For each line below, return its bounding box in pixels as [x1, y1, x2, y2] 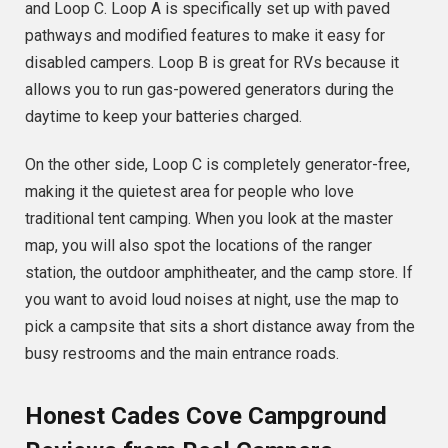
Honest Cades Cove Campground [25, 402, 387, 431]
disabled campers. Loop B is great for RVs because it [25, 53, 399, 73]
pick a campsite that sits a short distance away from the [25, 317, 415, 337]
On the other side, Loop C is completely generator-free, [25, 155, 410, 175]
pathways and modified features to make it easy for [25, 26, 385, 46]
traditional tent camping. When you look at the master [25, 209, 393, 229]
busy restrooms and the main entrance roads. [25, 344, 339, 364]
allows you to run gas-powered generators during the [25, 80, 394, 100]
